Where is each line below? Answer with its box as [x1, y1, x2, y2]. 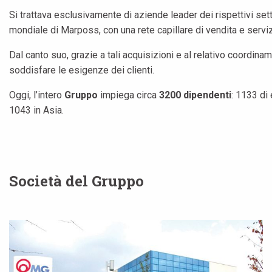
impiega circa [100, 89, 159, 101]
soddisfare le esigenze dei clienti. [9, 64, 154, 76]
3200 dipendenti [159, 89, 231, 101]
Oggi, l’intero [9, 89, 64, 101]
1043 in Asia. [9, 104, 64, 116]
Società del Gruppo [9, 171, 144, 191]
